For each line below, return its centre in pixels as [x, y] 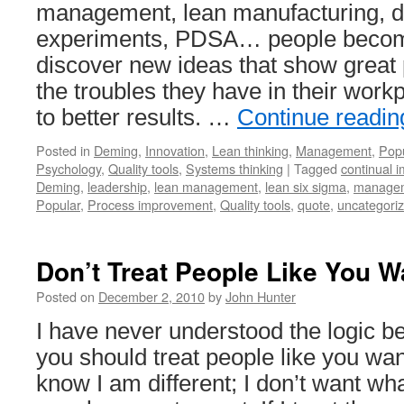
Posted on [65, 296]
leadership [117, 186]
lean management [206, 186]
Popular [58, 204]
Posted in [63, 150]
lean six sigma [306, 186]
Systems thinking [234, 168]
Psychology [69, 168]
